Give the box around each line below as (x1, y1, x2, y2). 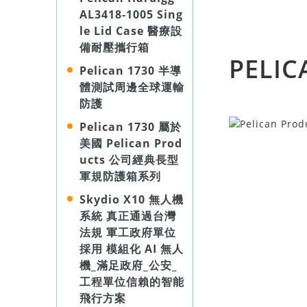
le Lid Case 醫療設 (79, 23, 182, 38)
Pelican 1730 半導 (79, 63, 182, 78)
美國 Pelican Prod (79, 136, 182, 151)
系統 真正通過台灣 (79, 208, 176, 223)
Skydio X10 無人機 (79, 192, 184, 207)
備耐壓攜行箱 (79, 40, 149, 55)
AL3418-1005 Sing (79, 7, 183, 22)
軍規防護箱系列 (79, 169, 161, 184)
